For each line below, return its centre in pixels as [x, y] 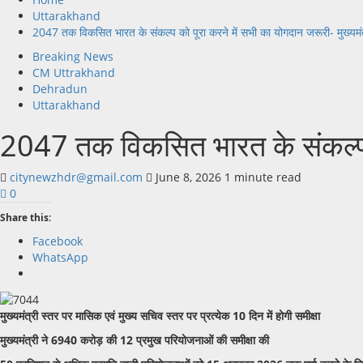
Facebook [58, 241]
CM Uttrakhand [74, 73]
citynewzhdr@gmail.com [78, 177]
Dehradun [60, 89]
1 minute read [263, 177]
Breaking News [73, 57]
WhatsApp [60, 258]
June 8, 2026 [188, 177]
